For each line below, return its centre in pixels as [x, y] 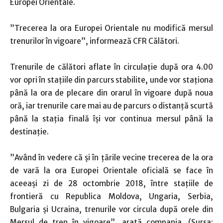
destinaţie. [29, 132]
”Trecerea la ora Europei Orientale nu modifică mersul [111, 28]
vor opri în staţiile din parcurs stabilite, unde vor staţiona [111, 80]
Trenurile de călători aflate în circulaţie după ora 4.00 [111, 67]
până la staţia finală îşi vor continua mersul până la [111, 119]
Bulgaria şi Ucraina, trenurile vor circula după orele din [111, 209]
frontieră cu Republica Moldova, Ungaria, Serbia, [111, 196]
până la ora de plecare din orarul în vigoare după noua [111, 93]
